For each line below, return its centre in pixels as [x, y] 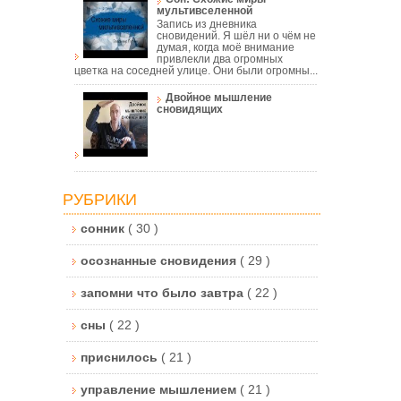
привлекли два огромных [219, 60]
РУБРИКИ [100, 199]
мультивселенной [204, 11]
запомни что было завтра [164, 292]
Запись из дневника [206, 25]
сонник [104, 228]
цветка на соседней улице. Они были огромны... [196, 71]
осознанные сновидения [160, 260]
